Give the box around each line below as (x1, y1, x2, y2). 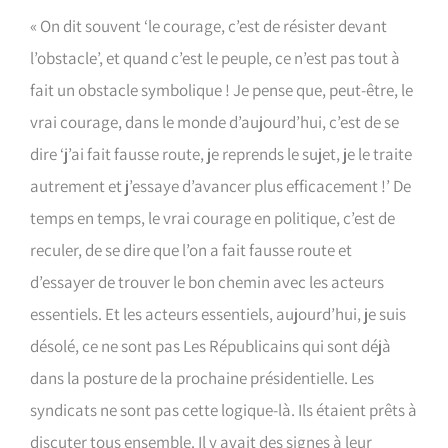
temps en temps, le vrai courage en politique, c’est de (30, 207, 395, 229)
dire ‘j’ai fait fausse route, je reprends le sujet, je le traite (30, 143, 412, 165)
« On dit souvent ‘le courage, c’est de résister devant (30, 15, 387, 37)
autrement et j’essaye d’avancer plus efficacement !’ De (30, 175, 411, 197)
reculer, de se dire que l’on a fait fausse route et (30, 239, 352, 261)
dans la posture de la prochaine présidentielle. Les (30, 367, 374, 389)
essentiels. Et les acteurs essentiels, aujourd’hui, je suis (30, 303, 406, 325)
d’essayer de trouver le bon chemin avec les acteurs (30, 271, 384, 293)
